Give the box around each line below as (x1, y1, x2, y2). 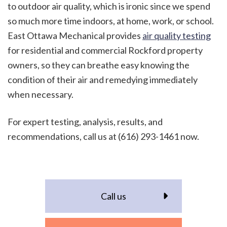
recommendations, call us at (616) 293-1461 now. (8, 131, 199, 142)
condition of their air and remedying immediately (8, 74, 198, 85)
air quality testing (142, 30, 211, 41)
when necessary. (8, 89, 75, 100)
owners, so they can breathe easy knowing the (8, 59, 190, 70)
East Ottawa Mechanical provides (8, 30, 142, 41)
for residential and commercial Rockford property (8, 45, 203, 56)
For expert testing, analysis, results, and (8, 116, 163, 127)
